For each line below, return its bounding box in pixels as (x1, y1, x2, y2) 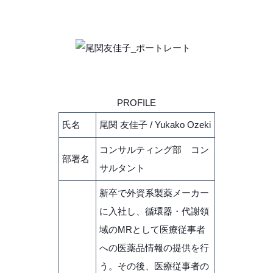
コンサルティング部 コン (99, 144, 209, 155)
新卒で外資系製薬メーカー (99, 187, 209, 198)
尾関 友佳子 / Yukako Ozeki (99, 119, 211, 130)
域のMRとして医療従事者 (99, 224, 205, 235)
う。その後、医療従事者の (99, 260, 209, 271)
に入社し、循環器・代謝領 (99, 205, 209, 216)
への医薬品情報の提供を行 (99, 242, 209, 253)
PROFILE (117, 97, 156, 108)
